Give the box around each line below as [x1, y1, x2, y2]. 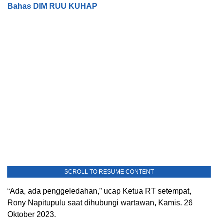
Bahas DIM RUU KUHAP [7, 1, 97, 10]
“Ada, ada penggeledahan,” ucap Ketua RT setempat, [7, 186, 191, 195]
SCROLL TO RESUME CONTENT [64, 168, 154, 175]
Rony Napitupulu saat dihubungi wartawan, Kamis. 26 [7, 198, 193, 207]
